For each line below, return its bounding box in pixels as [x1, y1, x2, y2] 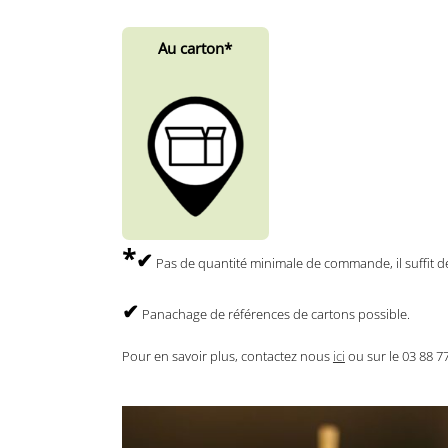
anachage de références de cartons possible [149, 304, 407, 323]
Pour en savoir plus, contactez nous [121, 346, 333, 365]
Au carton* [158, 38, 233, 59]
